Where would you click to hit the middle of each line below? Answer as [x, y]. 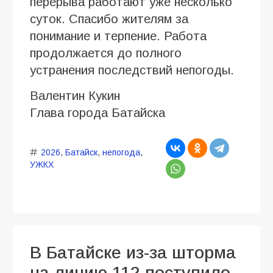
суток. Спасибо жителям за [109, 19]
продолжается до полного [106, 53]
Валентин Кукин [75, 96]
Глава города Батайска [97, 113]
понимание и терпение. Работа [118, 36]
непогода [121, 153]
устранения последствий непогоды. [132, 70]
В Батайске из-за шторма [133, 253]
